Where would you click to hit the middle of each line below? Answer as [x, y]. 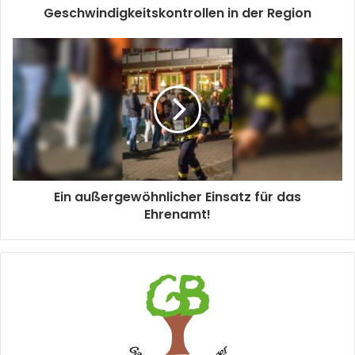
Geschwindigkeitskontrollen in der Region [177, 13]
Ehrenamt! [177, 214]
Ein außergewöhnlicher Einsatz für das [177, 197]
